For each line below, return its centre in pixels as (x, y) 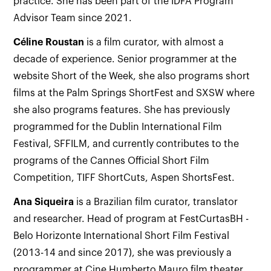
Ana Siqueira (44, 202)
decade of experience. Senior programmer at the (125, 59)
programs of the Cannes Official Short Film (112, 161)
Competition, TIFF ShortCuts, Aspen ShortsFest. (124, 178)
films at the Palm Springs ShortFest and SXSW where (134, 93)
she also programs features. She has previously (122, 110)
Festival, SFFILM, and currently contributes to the (126, 144)
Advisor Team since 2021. (73, 18)
